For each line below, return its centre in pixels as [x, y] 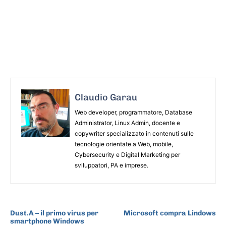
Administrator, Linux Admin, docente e [127, 123]
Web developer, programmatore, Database [133, 112]
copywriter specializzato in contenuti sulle [134, 133]
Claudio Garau [106, 97]
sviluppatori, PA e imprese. [111, 165]
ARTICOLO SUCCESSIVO [178, 202]
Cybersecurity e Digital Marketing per [127, 154]
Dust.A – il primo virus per [54, 213]
